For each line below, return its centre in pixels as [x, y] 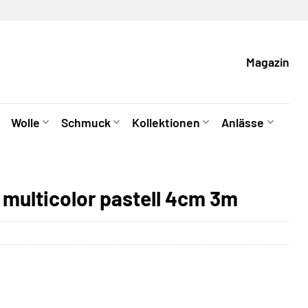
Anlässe [243, 122]
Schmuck [86, 122]
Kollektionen [166, 122]
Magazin [268, 62]
